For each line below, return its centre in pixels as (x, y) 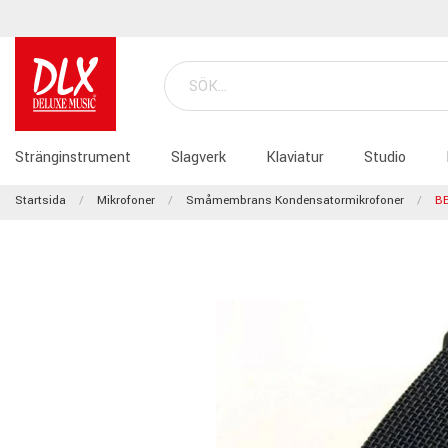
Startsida (40, 200)
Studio (385, 157)
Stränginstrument (73, 157)
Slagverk (198, 157)
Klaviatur (295, 157)
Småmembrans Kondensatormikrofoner (295, 200)
